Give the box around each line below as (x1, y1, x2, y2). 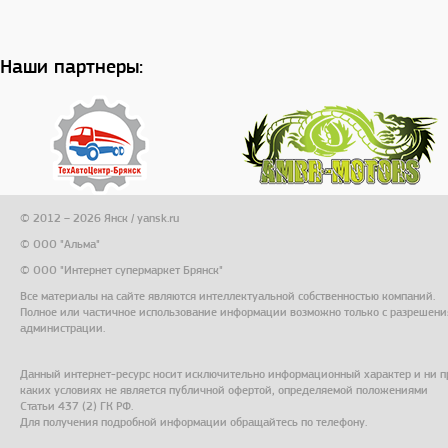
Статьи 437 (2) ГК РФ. (20, 399, 133, 413)
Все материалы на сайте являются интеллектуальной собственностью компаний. (20, 289, 435, 303)
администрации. (20, 321, 105, 335)
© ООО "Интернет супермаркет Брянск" (20, 263, 223, 277)
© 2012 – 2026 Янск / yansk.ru (20, 211, 179, 225)
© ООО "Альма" (20, 237, 100, 251)
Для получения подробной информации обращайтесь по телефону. (20, 415, 367, 429)
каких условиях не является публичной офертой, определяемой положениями (20, 383, 428, 397)
